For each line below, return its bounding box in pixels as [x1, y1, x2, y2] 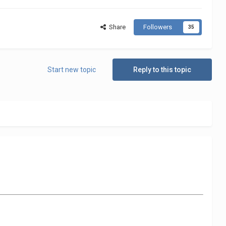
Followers [143, 23, 172, 31]
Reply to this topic [133, 66, 191, 74]
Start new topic [47, 66, 96, 74]
